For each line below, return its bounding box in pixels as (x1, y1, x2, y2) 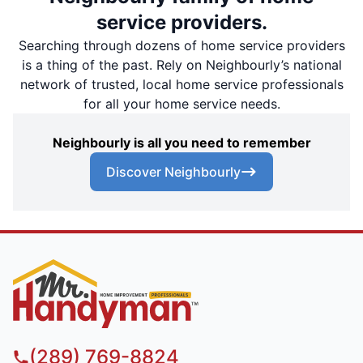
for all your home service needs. (83, 96, 280, 113)
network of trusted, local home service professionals (19, 76, 344, 93)
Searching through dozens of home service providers (18, 37, 345, 54)
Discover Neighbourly (106, 164, 241, 181)
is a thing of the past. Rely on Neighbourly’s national (21, 57, 342, 74)
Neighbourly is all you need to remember (52, 135, 311, 152)
